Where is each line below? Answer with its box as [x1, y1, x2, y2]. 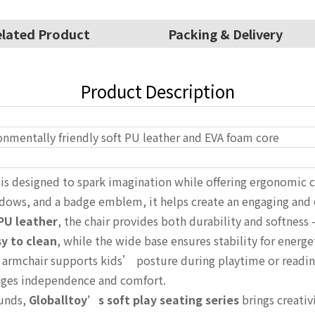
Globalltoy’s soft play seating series [29, 291, 239, 309]
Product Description [80, 79, 235, 104]
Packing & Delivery [168, 25, 283, 44]
